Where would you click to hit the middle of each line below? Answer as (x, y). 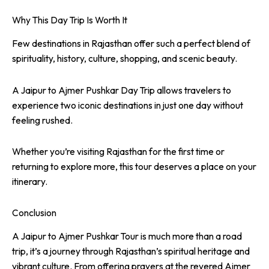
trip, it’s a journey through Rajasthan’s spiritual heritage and (131, 251)
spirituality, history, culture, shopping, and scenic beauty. (125, 59)
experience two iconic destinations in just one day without (128, 105)
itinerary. (30, 181)
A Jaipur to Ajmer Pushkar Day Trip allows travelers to (122, 90)
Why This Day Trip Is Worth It (70, 20)
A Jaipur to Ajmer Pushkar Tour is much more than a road (127, 236)
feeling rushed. (42, 120)
